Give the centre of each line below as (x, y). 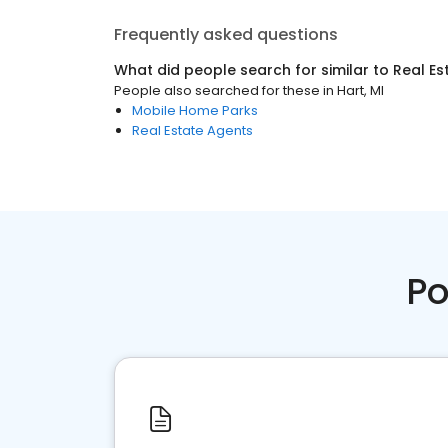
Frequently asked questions (226, 34)
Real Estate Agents (192, 130)
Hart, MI (360, 90)
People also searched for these (217, 90)
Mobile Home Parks (195, 110)
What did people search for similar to (253, 70)
